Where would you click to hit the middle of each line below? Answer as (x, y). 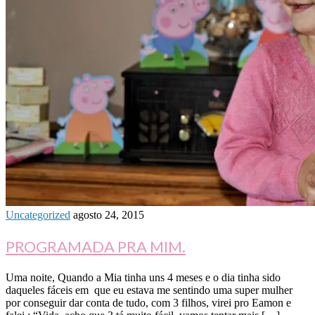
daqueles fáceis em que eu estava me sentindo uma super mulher (149, 290)
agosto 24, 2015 (109, 215)
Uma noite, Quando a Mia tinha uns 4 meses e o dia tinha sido (143, 278)
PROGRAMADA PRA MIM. (96, 247)
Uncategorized (38, 215)
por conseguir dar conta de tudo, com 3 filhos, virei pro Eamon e (148, 303)
